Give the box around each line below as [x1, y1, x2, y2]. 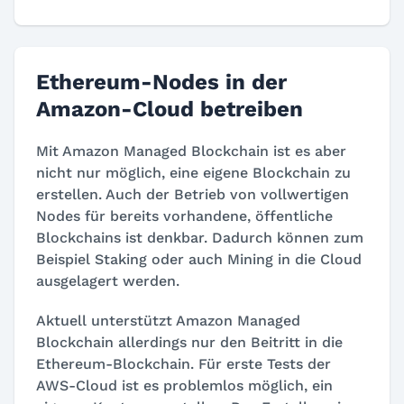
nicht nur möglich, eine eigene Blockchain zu [36, 163, 351, 181]
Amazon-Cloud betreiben [36, 96, 303, 122]
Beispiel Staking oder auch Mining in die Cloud [36, 250, 362, 268]
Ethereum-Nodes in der [36, 69, 287, 95]
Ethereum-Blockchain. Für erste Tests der [36, 354, 331, 372]
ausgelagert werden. [36, 271, 179, 289]
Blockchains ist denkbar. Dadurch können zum [36, 228, 363, 246]
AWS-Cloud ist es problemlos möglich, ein [36, 376, 333, 394]
